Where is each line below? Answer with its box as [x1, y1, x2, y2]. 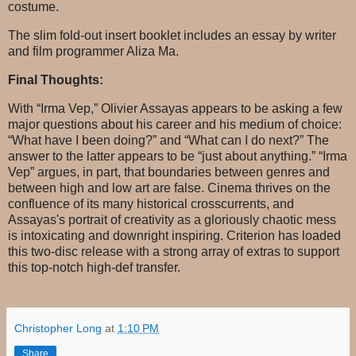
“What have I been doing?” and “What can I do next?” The [8, 133, 329, 147]
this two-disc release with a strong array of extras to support [8, 244, 339, 258]
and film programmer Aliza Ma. [8, 44, 179, 59]
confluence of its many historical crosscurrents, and [8, 196, 294, 211]
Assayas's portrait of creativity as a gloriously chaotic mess [8, 212, 336, 226]
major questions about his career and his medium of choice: [8, 117, 342, 131]
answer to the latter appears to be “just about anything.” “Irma [8, 149, 347, 163]
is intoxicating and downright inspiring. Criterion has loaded [8, 228, 341, 242]
